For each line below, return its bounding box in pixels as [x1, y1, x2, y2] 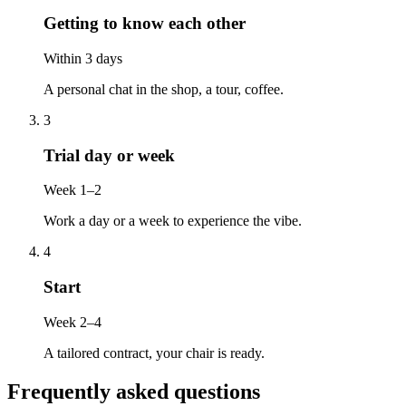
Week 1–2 [43, 182, 101, 198]
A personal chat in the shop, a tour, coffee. [43, 81, 284, 97]
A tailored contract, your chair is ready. [43, 344, 265, 361]
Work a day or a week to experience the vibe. [43, 213, 302, 229]
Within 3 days [43, 50, 122, 66]
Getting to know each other [43, 14, 246, 34]
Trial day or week [43, 145, 175, 165]
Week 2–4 [43, 314, 101, 330]
